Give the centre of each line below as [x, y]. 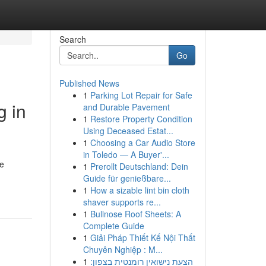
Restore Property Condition [141, 119]
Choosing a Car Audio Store [142, 142]
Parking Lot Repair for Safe [141, 95]
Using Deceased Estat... [128, 131]
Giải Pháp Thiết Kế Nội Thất [142, 237]
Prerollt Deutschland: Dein [139, 166]
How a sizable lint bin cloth [140, 190]
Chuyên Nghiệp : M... [123, 249]
